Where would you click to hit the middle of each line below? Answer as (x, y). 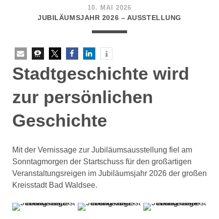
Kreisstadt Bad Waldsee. (55, 185)
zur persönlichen (82, 97)
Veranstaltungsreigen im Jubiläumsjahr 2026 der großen (109, 173)
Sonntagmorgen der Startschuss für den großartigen (102, 162)
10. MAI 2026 (109, 8)
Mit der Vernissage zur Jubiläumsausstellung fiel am (102, 150)
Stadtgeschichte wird (100, 74)
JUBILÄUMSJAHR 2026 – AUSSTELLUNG (109, 18)
